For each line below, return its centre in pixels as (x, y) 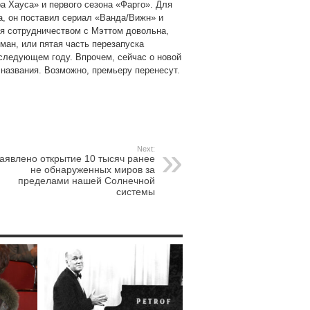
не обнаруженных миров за (93, 169)
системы (136, 191)
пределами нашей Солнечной (86, 180)
